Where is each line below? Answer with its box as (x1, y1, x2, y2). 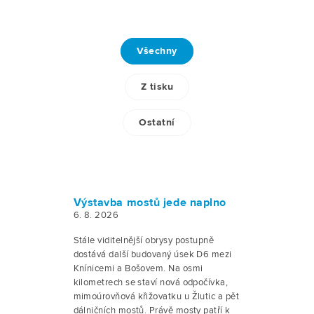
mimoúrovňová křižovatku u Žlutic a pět (73, 291, 240, 302)
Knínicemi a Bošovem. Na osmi (73, 263, 203, 274)
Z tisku (140, 81, 174, 93)
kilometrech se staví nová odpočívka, (73, 277, 228, 288)
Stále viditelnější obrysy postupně (73, 235, 214, 246)
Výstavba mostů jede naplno (73, 196, 227, 210)
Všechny (137, 45, 177, 57)
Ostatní (139, 116, 175, 129)
